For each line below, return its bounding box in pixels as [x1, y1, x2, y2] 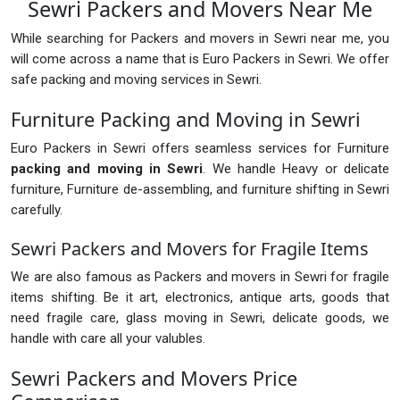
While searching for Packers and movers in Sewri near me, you [11, 30, 389, 47]
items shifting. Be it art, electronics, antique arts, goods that [11, 289, 389, 306]
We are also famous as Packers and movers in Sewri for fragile [11, 269, 389, 286]
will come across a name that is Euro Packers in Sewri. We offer [11, 51, 389, 68]
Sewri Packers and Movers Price [11, 365, 297, 392]
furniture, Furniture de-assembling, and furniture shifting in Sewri [11, 181, 389, 198]
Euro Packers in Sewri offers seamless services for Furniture [11, 140, 389, 157]
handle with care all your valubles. [11, 330, 205, 347]
